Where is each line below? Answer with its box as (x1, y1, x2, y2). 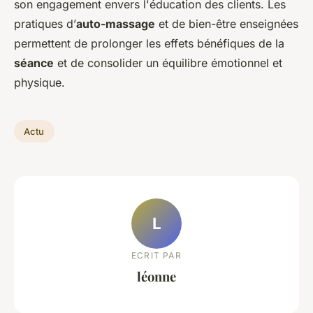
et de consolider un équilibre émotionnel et (54, 56, 282, 70)
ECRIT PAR (131, 249, 182, 261)
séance (14, 56, 54, 70)
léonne (137, 267, 176, 285)
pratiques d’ (14, 17, 76, 31)
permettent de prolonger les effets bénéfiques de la (14, 36, 284, 50)
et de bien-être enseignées (155, 17, 298, 31)
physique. (14, 75, 65, 89)
